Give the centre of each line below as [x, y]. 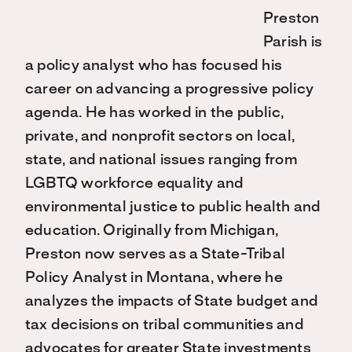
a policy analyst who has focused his [154, 66]
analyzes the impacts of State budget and [172, 302]
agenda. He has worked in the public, [155, 114]
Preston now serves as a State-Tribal [156, 255]
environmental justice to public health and [173, 208]
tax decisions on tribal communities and [165, 326]
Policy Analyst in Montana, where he [154, 279]
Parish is [293, 43]
